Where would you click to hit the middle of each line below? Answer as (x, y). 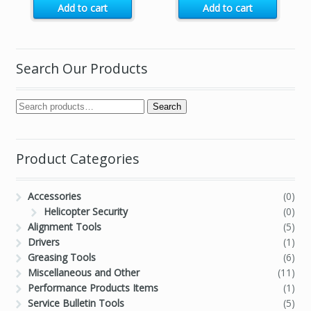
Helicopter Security (85, 212)
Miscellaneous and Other (84, 273)
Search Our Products (82, 68)
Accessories (55, 196)
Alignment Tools (65, 227)
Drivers (44, 242)
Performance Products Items (93, 288)
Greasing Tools (62, 258)
